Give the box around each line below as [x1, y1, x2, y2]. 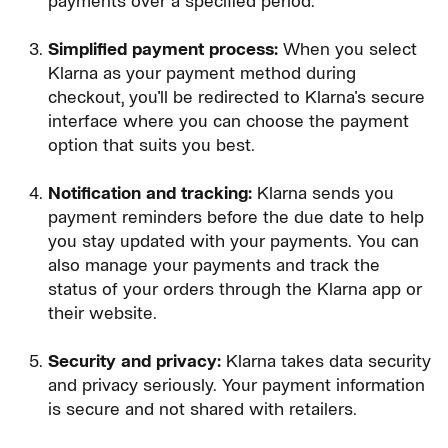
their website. [48, 303, 157, 322]
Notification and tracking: [48, 183, 252, 202]
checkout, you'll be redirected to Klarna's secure [48, 87, 425, 106]
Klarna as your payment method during [48, 63, 356, 82]
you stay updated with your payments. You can [48, 231, 419, 250]
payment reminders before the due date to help [48, 207, 424, 226]
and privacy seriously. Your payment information [48, 375, 425, 394]
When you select [278, 39, 417, 58]
